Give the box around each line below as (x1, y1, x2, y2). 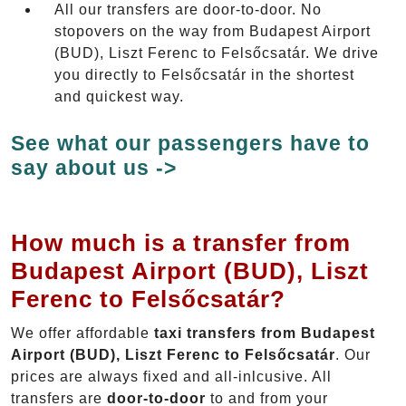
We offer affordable (11, 324, 154, 341)
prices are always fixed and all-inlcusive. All (11, 368, 332, 384)
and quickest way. (54, 88, 184, 104)
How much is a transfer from (11, 228, 351, 256)
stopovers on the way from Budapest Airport (54, 23, 371, 39)
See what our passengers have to (11, 130, 370, 155)
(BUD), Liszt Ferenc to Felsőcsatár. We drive (54, 44, 379, 61)
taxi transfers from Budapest (154, 324, 375, 341)
